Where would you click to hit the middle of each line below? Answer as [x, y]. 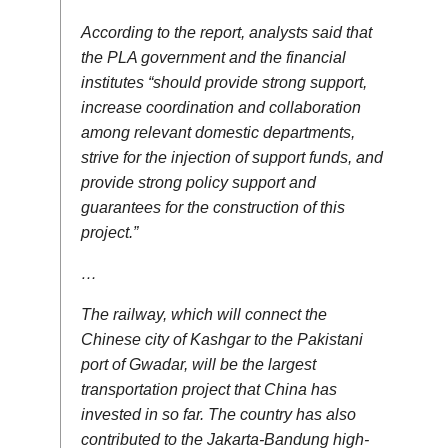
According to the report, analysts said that [226, 32]
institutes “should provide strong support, [224, 82]
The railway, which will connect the [204, 314]
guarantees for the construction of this [213, 207]
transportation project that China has [209, 389]
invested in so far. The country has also [218, 414]
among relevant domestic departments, [218, 132]
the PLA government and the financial [213, 57]
